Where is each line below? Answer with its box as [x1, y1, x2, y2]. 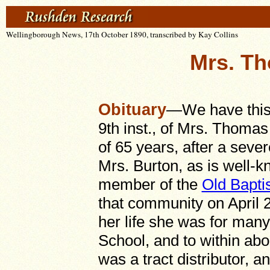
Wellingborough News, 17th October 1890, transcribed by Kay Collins [6, 29, 238, 40]
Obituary [98, 100, 166, 119]
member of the [98, 175, 202, 193]
